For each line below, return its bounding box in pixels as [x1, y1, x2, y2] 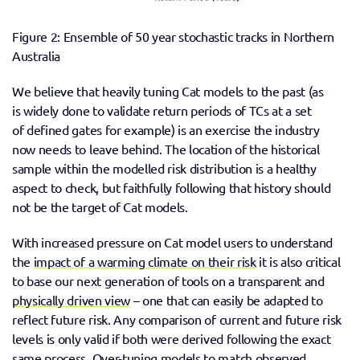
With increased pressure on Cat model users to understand [12, 234, 333, 251]
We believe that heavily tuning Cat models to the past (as [12, 83, 324, 100]
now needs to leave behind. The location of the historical [12, 141, 320, 157]
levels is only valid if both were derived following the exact [12, 330, 331, 347]
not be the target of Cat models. [12, 198, 194, 215]
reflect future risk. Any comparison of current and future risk [12, 311, 342, 328]
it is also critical [256, 253, 341, 270]
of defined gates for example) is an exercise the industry [12, 121, 320, 138]
